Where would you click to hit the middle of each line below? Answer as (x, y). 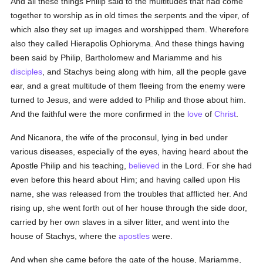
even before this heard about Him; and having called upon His (126, 180)
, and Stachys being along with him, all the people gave (145, 72)
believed (144, 166)
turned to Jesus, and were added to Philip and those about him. (129, 100)
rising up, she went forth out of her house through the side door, (129, 208)
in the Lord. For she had (206, 166)
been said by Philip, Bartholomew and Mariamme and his (117, 58)
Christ (225, 114)
